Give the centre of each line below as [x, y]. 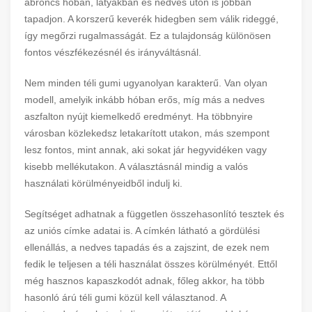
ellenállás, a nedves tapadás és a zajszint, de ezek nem [147, 247]
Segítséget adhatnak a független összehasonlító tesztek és [154, 214]
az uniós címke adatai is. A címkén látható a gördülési [142, 231]
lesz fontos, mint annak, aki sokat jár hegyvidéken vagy [146, 150]
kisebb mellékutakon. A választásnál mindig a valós [136, 166]
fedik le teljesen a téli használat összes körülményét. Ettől [151, 264]
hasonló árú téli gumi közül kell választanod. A [125, 297]
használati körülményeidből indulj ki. [103, 183]
